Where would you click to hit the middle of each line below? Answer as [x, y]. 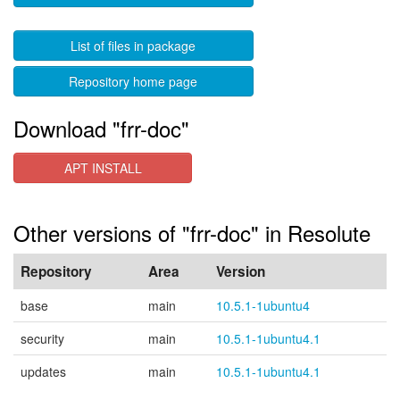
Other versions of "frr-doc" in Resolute [192, 233]
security [42, 338]
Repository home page [133, 81]
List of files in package [133, 46]
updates [43, 371]
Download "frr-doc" [101, 128]
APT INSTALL [103, 168]
